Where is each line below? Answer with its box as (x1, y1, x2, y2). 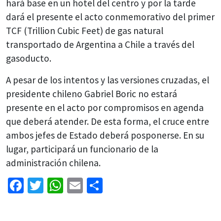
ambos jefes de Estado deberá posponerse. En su (6, 129, 204, 142)
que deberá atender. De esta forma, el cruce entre (6, 115, 209, 128)
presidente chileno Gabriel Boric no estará (6, 88, 177, 100)
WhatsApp (63, 176, 131, 196)
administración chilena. (6, 157, 101, 169)
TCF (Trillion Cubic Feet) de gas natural (6, 25, 163, 37)
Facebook (24, 176, 87, 196)
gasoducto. (6, 52, 51, 65)
